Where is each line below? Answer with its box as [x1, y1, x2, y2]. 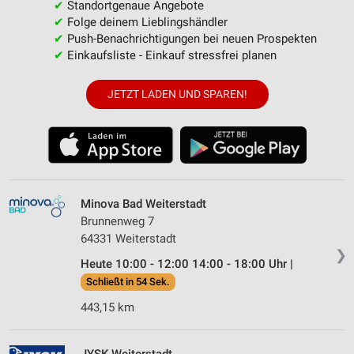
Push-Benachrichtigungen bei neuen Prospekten [63, 32, 317, 47]
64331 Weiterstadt [81, 231, 176, 246]
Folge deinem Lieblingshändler [63, 15, 228, 30]
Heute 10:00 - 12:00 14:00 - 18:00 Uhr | [81, 256, 293, 271]
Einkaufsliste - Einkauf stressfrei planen [63, 48, 277, 63]
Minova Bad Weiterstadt [81, 196, 206, 211]
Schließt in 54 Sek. [86, 275, 170, 288]
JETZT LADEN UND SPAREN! [107, 88, 247, 101]
